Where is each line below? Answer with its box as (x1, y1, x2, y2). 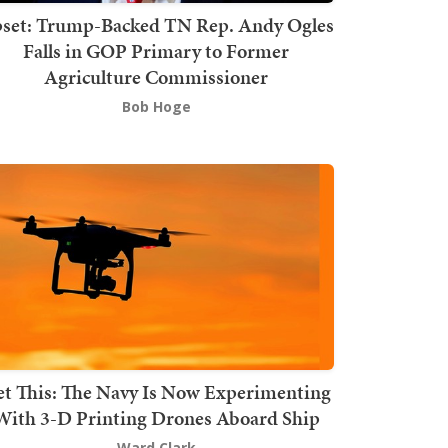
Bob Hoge (121, 96, 191, 116)
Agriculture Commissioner (44, 62, 268, 91)
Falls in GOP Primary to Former (23, 36, 289, 65)
